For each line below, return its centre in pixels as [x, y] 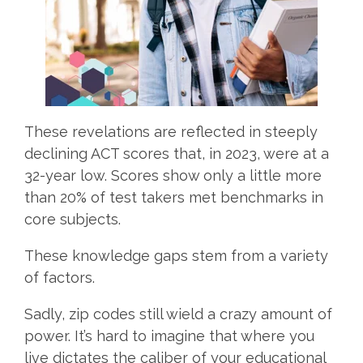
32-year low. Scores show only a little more [173, 175]
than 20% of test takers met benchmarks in [174, 197]
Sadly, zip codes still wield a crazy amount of [178, 314]
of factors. [62, 277]
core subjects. [73, 219]
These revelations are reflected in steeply [171, 131]
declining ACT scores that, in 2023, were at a [177, 153]
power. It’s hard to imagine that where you [169, 335]
